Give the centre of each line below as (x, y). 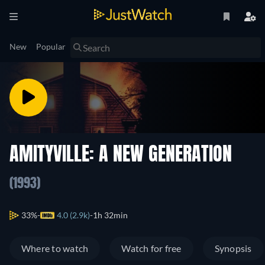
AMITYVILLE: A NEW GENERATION (121, 156)
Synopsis (233, 248)
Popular (51, 46)
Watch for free (151, 248)
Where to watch (55, 248)
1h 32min (110, 215)
